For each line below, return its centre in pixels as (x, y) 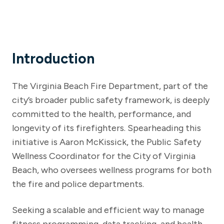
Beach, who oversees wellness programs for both (112, 170)
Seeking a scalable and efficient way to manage (108, 210)
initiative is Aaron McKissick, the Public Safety (106, 142)
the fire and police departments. (78, 184)
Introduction (53, 58)
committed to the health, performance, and (101, 114)
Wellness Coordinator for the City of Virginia (104, 156)
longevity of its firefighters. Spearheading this (106, 128)
